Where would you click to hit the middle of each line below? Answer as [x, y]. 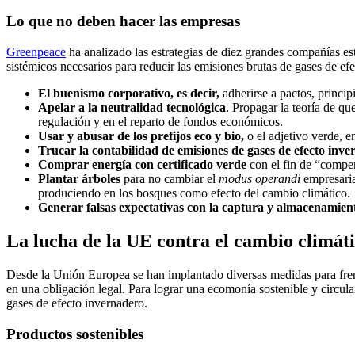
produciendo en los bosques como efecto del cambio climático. [194, 193]
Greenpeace [36, 52]
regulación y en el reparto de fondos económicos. [160, 122]
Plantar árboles [79, 179]
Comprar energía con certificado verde [142, 165]
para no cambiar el [170, 179]
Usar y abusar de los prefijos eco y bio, [141, 136]
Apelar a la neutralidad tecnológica [132, 108]
